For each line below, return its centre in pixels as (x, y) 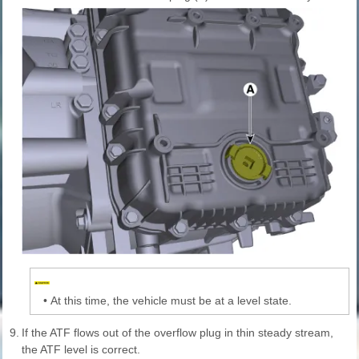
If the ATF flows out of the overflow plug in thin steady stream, (177, 332)
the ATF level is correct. (81, 349)
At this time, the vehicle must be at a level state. (171, 301)
